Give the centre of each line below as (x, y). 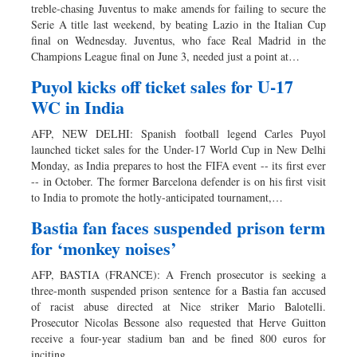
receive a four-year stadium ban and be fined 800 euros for (178, 339)
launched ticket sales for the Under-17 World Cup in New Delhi (178, 150)
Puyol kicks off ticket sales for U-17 (162, 87)
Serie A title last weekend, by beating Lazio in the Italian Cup (178, 25)
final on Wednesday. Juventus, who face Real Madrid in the (178, 41)
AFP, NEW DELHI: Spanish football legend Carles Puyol (178, 134)
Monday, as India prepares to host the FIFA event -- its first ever (178, 166)
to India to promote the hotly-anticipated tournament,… (157, 198)
